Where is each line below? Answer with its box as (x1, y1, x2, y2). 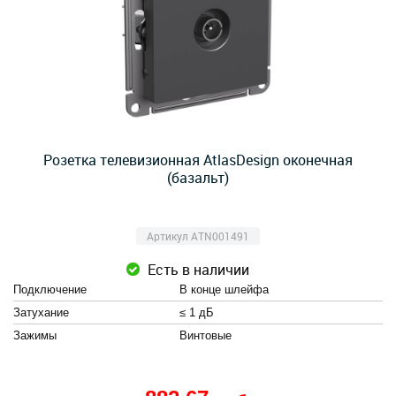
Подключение (13, 283, 87, 296)
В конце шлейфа (179, 283, 269, 296)
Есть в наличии (147, 260, 249, 279)
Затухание (13, 306, 69, 319)
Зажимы (13, 329, 57, 342)
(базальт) (167, 168, 229, 187)
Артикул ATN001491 (147, 229, 249, 243)
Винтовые (179, 329, 232, 342)
